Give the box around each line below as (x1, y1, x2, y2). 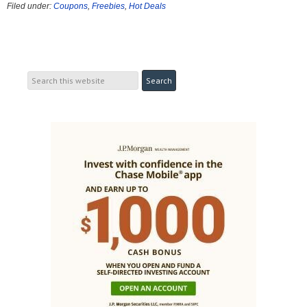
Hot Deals (129, 1, 166, 12)
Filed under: (7, 1, 53, 12)
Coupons (53, 1, 88, 12)
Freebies (92, 1, 125, 12)
